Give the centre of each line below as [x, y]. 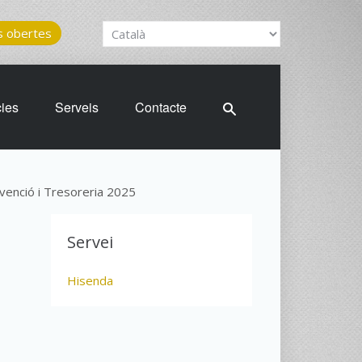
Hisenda [90, 280]
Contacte [161, 107]
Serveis [77, 107]
